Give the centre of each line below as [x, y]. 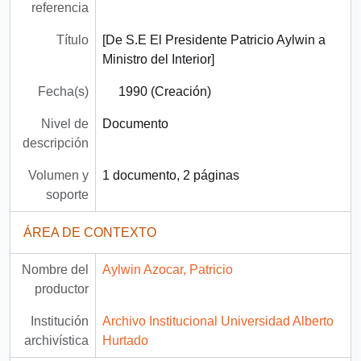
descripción [55, 143]
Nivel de [64, 124]
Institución [59, 322]
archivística [56, 341]
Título [72, 40]
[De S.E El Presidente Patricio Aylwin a [214, 40]
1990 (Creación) [164, 92]
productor [61, 289]
